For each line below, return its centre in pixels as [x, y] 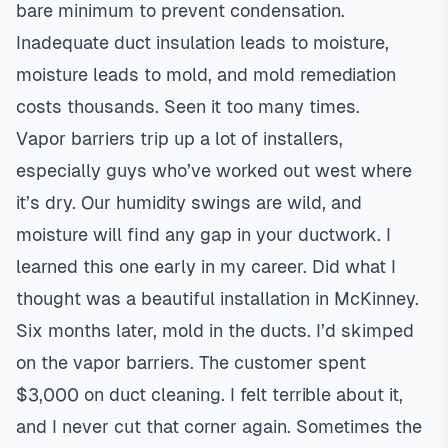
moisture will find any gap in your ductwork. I [203, 234]
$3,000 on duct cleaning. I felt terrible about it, [209, 394]
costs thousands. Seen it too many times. [188, 106]
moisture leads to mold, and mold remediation [206, 74]
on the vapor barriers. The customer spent [191, 362]
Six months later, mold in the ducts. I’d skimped [215, 330]
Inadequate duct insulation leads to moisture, [202, 42]
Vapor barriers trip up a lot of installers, [179, 138]
